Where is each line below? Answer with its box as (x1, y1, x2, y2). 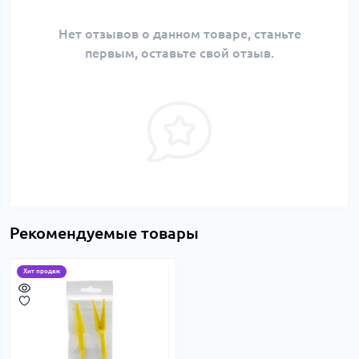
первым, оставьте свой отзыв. (85, 46, 274, 61)
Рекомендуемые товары (10, 224, 199, 243)
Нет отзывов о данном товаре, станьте (58, 26, 301, 42)
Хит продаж (23, 268, 60, 276)
